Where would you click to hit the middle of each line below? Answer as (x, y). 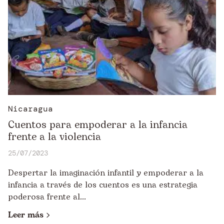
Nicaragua (30, 109)
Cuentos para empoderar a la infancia (98, 125)
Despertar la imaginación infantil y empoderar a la (106, 173)
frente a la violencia (54, 137)
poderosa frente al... (47, 197)
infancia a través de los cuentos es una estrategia (103, 185)
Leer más (26, 215)
